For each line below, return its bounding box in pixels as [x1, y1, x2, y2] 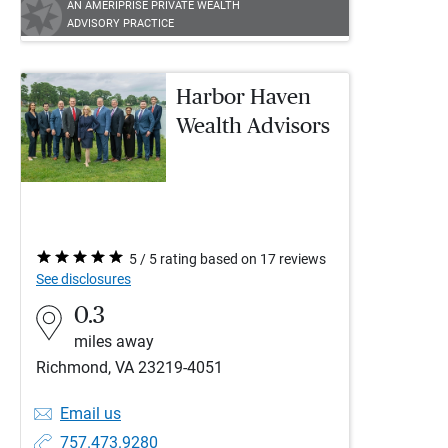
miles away [74, 332, 154, 351]
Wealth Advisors [176, 115, 330, 137]
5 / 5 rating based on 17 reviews [129, 251, 326, 267]
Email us [60, 404, 121, 423]
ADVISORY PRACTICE [67, 17, 174, 30]
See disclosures [36, 271, 131, 287]
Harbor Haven [176, 86, 311, 108]
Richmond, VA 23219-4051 [36, 358, 223, 377]
